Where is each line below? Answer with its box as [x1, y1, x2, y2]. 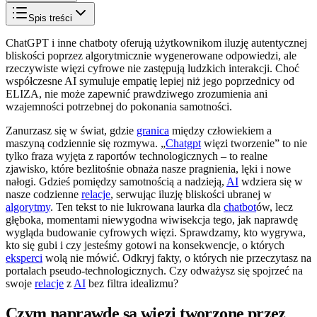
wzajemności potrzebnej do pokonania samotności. [6, 100, 232, 113]
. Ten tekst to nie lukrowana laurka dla [50, 200, 224, 213]
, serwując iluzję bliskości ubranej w [110, 188, 272, 200]
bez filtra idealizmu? [86, 277, 178, 289]
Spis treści [28, 12, 72, 23]
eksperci [6, 251, 42, 264]
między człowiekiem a [169, 124, 272, 137]
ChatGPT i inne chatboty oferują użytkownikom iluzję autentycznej [6, 36, 307, 49]
